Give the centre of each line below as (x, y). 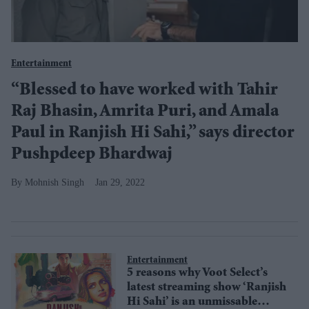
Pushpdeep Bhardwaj (92, 155)
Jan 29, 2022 (120, 182)
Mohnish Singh (54, 182)
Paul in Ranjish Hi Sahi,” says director (153, 134)
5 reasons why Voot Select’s (197, 273)
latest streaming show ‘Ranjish (207, 288)
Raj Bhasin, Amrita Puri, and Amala (145, 112)
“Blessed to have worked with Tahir (144, 91)
